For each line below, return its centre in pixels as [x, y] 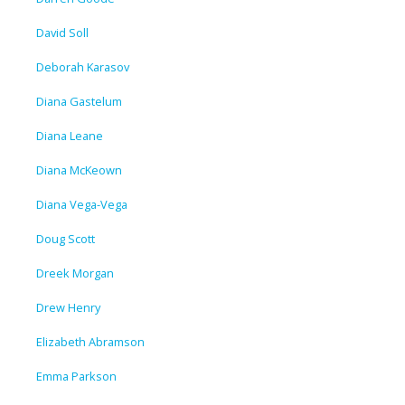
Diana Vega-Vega [82, 204]
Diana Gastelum [79, 101]
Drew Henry [68, 307]
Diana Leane [70, 135]
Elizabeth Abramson [90, 341]
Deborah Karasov [83, 66]
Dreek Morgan [75, 273]
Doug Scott [66, 238]
